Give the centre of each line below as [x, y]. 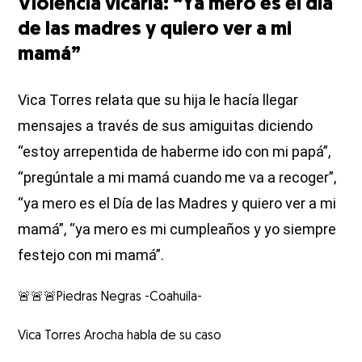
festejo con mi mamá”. [91, 255]
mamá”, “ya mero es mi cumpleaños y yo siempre [177, 229]
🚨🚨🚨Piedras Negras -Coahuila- [110, 297]
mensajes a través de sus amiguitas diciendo [166, 125]
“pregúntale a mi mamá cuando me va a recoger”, [177, 177]
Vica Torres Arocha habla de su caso [120, 336]
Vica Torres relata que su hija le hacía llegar [158, 99]
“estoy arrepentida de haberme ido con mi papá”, [175, 151]
